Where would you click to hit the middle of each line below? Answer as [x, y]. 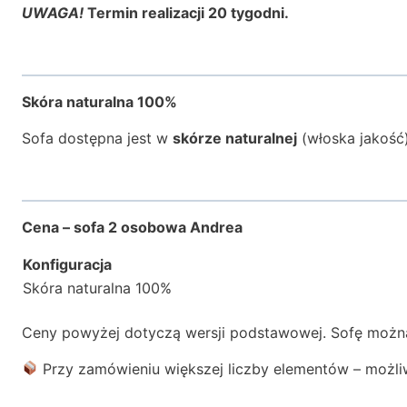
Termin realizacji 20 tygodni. [186, 12]
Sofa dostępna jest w [97, 138]
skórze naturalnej [235, 138]
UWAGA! [53, 12]
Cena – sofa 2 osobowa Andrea [132, 227]
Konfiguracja [69, 264]
